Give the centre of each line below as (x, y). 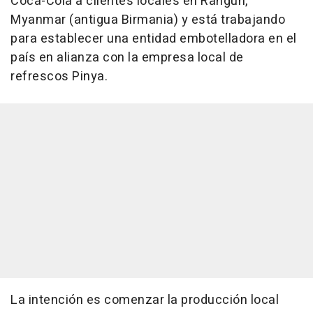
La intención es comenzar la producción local (145, 300)
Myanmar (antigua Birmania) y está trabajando (148, 20)
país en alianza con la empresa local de (127, 58)
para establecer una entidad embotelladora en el (154, 39)
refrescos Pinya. (59, 77)
